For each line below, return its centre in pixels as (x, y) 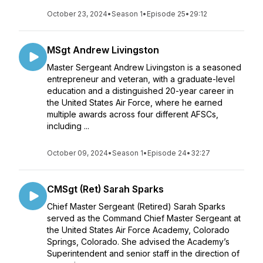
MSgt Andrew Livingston (103, 50)
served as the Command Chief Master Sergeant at (144, 218)
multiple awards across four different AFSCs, (133, 114)
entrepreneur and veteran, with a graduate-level (141, 79)
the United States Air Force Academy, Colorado (138, 230)
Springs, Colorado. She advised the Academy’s (138, 242)
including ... (68, 126)
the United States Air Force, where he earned (135, 102)
